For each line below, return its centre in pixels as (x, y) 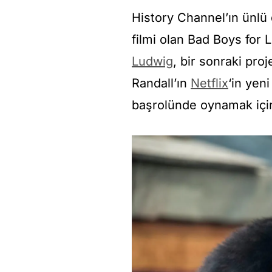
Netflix (209, 83)
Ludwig (152, 62)
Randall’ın (161, 83)
